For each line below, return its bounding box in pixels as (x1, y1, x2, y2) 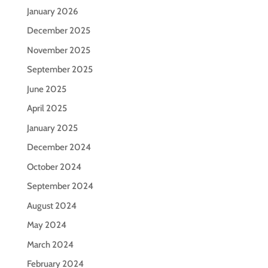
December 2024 (26, 142, 91, 153)
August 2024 (26, 200, 77, 211)
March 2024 (26, 239, 74, 250)
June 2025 (26, 83, 66, 95)
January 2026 (26, 5, 78, 17)
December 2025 (26, 25, 90, 36)
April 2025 (26, 103, 67, 114)
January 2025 (26, 122, 78, 133)
